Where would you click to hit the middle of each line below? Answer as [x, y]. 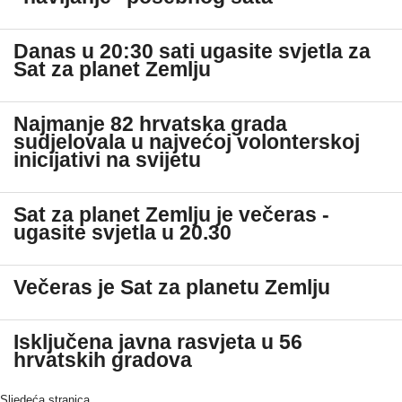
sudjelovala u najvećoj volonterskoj [187, 142]
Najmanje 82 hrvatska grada [150, 124]
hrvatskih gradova [103, 360]
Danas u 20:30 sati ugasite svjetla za [192, 52]
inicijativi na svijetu [107, 160]
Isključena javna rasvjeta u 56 [158, 342]
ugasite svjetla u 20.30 [122, 233]
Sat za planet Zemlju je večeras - [171, 215]
